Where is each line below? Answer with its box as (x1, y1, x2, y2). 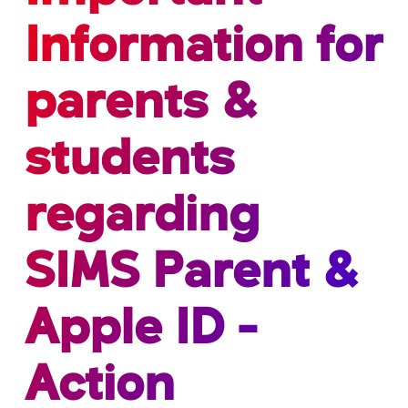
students (24, 136, 235, 186)
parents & (24, 79, 255, 129)
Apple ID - (24, 305, 258, 355)
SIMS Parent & (24, 249, 356, 299)
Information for (24, 23, 383, 73)
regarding (24, 192, 260, 242)
